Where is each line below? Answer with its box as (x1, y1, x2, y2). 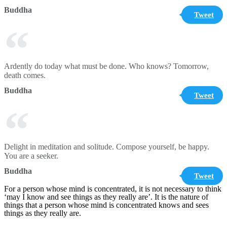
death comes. (4, 71, 46, 80)
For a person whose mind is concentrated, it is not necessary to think (4, 184, 221, 193)
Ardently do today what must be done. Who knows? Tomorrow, (4, 62, 209, 70)
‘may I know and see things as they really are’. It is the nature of (4, 193, 208, 201)
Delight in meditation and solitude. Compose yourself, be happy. (4, 142, 209, 151)
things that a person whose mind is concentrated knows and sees (4, 201, 209, 209)
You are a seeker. (4, 152, 58, 160)
